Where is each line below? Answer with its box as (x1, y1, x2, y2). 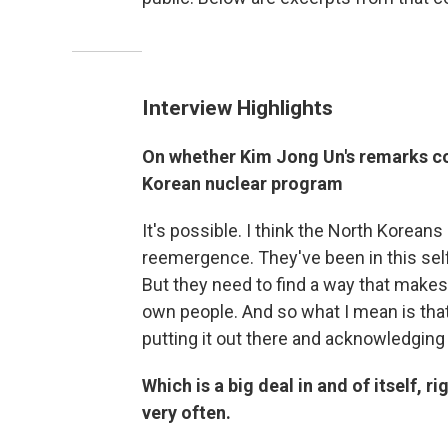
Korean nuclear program (142, 173, 343, 194)
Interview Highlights (142, 95, 333, 120)
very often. (142, 402, 231, 423)
